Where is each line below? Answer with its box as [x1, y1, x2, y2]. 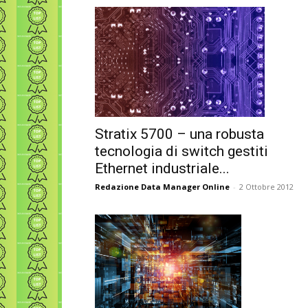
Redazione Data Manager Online [95, 181, 230, 192]
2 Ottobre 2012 [239, 181, 294, 192]
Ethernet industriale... [95, 160, 230, 177]
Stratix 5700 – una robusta [95, 126, 264, 143]
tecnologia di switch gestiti [95, 143, 268, 160]
